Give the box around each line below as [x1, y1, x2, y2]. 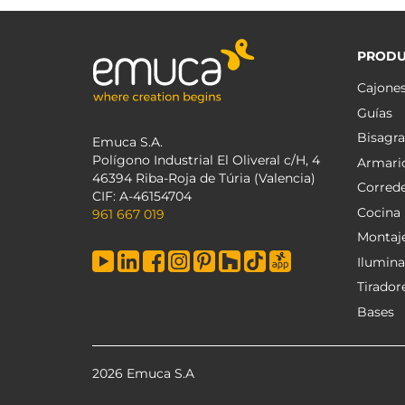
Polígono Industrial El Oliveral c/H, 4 [92, 152, 320, 168]
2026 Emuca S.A [92, 365, 194, 381]
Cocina [356, 203, 400, 221]
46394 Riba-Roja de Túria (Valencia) [92, 170, 316, 186]
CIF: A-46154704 [92, 188, 192, 204]
